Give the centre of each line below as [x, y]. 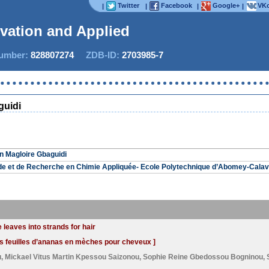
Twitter [128, 5]
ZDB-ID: [98, 55]
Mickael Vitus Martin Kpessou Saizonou [72, 257]
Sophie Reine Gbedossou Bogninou [203, 257]
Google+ [226, 5]
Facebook [177, 5]
